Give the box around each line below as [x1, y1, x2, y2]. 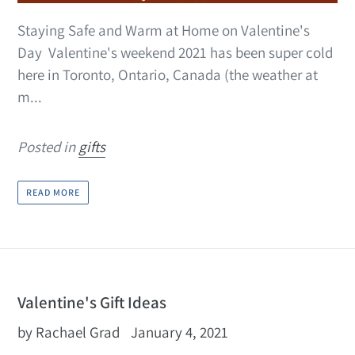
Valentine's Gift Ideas [17, 292, 166, 314]
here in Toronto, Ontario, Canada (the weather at [17, 64, 318, 84]
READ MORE [26, 186, 80, 199]
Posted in [17, 136, 78, 156]
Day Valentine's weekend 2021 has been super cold [17, 42, 333, 62]
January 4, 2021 [131, 323, 228, 342]
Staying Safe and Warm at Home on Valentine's [17, 20, 310, 40]
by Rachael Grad [17, 323, 120, 342]
